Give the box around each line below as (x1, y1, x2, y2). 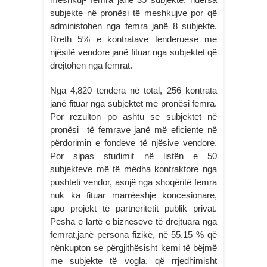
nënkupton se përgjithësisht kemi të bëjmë (50, 243, 217, 253)
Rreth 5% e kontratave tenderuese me (50, 34, 217, 44)
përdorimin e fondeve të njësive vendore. (50, 138, 217, 148)
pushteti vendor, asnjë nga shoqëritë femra (50, 177, 217, 187)
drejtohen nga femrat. (50, 60, 132, 70)
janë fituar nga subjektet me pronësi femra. (50, 98, 217, 108)
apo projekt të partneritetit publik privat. (50, 203, 217, 213)
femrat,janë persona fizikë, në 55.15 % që (50, 229, 217, 240)
